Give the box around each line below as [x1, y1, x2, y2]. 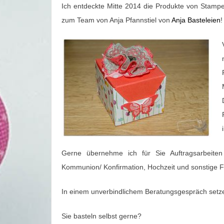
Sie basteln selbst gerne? [61, 211, 141, 220]
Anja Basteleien [170, 15, 220, 24]
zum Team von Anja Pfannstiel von [61, 15, 170, 24]
